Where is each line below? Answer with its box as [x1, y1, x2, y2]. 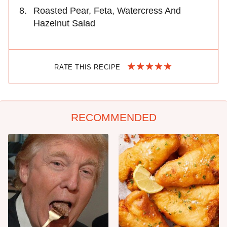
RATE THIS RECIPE [54, 63, 123, 71]
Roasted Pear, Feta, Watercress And [33, 6, 181, 16]
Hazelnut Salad [33, 18, 95, 29]
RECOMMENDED [70, 111, 157, 124]
